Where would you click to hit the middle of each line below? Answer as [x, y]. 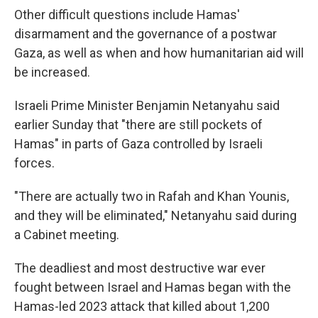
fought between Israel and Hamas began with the [153, 287]
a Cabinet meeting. [67, 235]
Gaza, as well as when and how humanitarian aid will [159, 53]
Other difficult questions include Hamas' [127, 15]
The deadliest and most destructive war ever [140, 268]
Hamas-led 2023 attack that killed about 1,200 [142, 306]
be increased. [52, 72]
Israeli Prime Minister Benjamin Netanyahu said [147, 105]
